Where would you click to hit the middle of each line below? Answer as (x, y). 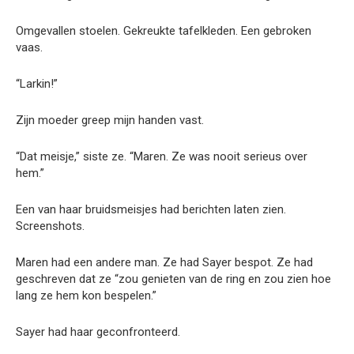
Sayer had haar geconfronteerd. (98, 331)
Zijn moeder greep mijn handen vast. (110, 120)
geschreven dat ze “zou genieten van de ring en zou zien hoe (173, 279)
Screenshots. (50, 226)
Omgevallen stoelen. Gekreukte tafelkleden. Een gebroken (164, 30)
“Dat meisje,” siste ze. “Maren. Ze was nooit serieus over (162, 156)
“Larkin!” (37, 83)
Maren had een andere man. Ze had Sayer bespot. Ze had (164, 262)
